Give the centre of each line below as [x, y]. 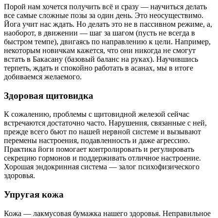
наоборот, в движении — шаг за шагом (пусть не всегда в [100, 33]
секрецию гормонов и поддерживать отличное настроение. [102, 158]
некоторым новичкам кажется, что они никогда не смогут [100, 50]
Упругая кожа [34, 194]
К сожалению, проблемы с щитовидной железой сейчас [97, 114]
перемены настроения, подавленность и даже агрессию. [97, 141]
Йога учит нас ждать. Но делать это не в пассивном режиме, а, [108, 24]
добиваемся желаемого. [43, 76]
